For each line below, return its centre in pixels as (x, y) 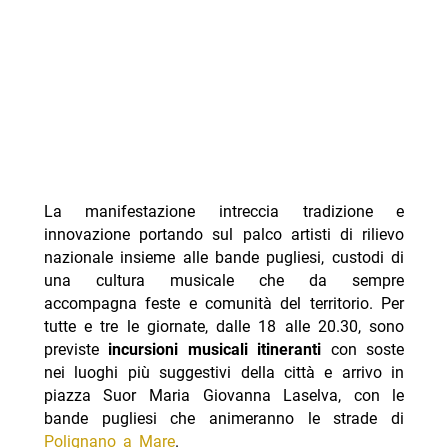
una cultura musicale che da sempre (224, 281)
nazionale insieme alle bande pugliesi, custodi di (224, 258)
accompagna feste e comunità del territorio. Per (224, 304)
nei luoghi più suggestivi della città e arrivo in (224, 373)
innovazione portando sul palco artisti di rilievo (224, 235)
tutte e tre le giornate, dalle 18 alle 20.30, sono (224, 327)
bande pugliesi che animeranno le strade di (224, 419)
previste (76, 350)
